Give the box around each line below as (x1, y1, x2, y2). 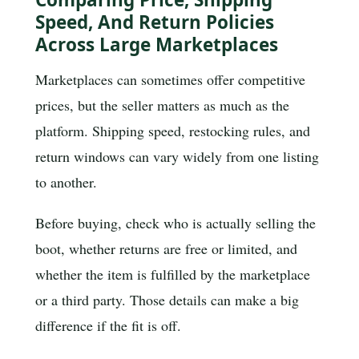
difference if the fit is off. (35, 316, 181, 336)
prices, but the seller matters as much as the (35, 95, 289, 115)
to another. (35, 171, 97, 192)
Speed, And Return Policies (35, 10, 274, 35)
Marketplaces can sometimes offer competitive (35, 69, 305, 89)
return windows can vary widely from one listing (35, 146, 319, 166)
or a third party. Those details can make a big (35, 290, 299, 310)
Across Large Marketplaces (35, 32, 278, 58)
